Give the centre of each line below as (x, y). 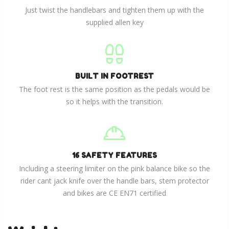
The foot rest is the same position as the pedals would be (114, 89)
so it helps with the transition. (114, 101)
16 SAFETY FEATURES (114, 155)
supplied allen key (114, 22)
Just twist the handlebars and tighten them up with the (114, 10)
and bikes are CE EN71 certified (114, 193)
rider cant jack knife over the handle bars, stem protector (114, 180)
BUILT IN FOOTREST (114, 76)
